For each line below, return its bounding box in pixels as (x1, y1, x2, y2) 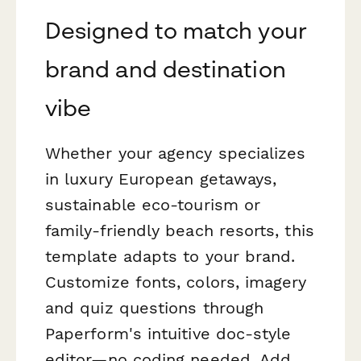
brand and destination (45, 55, 286, 82)
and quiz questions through (45, 297, 264, 317)
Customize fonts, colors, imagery (45, 272, 307, 292)
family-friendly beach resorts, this (45, 220, 314, 240)
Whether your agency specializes (45, 143, 306, 163)
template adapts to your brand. (45, 246, 296, 266)
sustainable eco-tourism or (45, 194, 261, 214)
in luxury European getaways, (45, 168, 277, 189)
